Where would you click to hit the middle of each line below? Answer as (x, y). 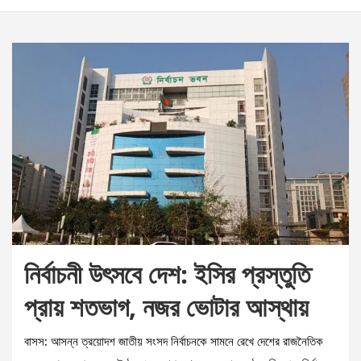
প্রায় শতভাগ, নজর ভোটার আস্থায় (166, 307)
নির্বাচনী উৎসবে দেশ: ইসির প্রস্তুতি (167, 274)
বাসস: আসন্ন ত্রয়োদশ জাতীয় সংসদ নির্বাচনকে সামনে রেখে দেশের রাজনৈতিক (174, 342)
